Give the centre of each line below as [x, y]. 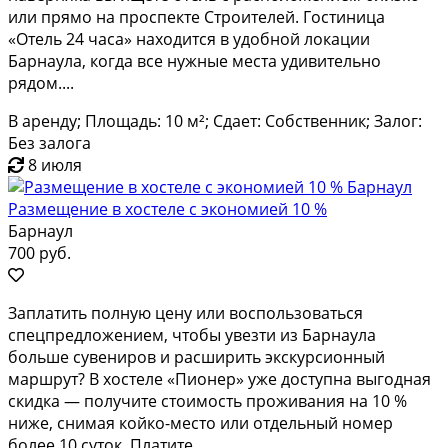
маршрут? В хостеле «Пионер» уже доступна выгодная [219, 378]
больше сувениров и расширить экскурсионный [196, 356]
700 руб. [39, 252]
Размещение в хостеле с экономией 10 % [167, 208]
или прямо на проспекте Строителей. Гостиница [196, 16]
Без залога [49, 142]
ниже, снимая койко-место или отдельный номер [200, 422]
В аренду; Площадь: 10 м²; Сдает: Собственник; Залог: [215, 120]
